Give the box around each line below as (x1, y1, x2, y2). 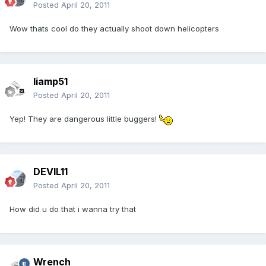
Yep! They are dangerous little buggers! (9, 114, 159, 124)
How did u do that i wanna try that (9, 204, 136, 214)
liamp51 (33, 75, 68, 88)
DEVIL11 (33, 166, 68, 178)
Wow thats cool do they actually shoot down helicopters (9, 24, 219, 34)
